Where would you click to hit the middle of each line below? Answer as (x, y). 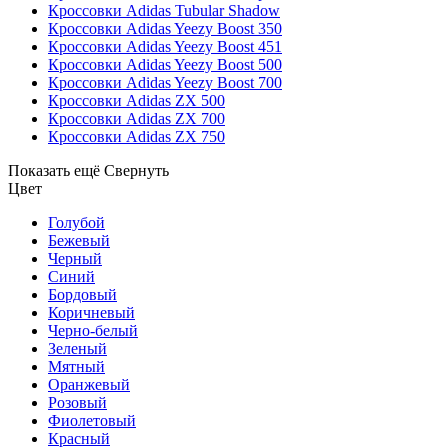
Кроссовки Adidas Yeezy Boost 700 (165, 82)
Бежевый (79, 240)
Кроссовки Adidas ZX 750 (136, 136)
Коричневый (91, 312)
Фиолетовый (92, 420)
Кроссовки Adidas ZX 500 (136, 100)
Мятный (76, 366)
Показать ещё (54, 170)
